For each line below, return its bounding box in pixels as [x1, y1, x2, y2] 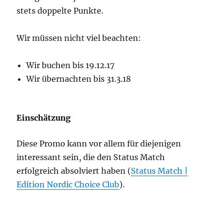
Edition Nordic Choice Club [17, 180, 120, 190]
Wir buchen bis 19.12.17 [26, 60, 115, 71]
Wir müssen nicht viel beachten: [17, 33, 142, 43]
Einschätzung [17, 113, 71, 123]
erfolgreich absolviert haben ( [17, 166, 131, 176]
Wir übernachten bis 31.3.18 [26, 74, 131, 84]
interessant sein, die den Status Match [17, 152, 165, 163]
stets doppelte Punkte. [17, 6, 104, 16]
